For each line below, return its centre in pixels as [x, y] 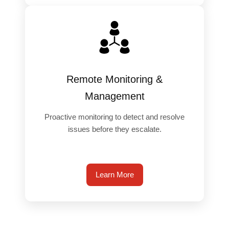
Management [114, 96]
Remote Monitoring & [114, 79]
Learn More [114, 175]
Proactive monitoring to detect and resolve [114, 117]
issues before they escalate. [114, 129]
